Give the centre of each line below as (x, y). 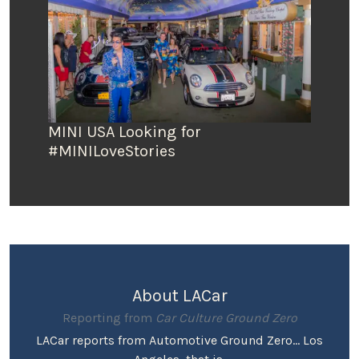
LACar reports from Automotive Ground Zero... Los (179, 340)
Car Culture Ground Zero (226, 317)
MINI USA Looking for (125, 131)
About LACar (179, 295)
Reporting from (109, 317)
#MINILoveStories (112, 151)
